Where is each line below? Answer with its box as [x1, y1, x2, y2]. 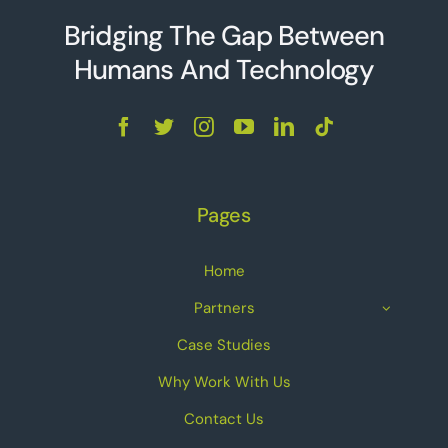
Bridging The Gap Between [63, 18, 385, 54]
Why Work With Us [157, 372, 291, 393]
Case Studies [177, 335, 271, 356]
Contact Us [184, 409, 264, 430]
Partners [193, 298, 255, 319]
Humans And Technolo [73, 52, 345, 88]
